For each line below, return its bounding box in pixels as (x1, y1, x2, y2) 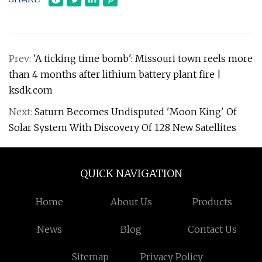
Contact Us (188, 223, 237, 235)
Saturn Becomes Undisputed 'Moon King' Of (35, 106, 237, 118)
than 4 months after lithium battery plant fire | (9, 68, 221, 80)
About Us (110, 196, 152, 208)
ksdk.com (9, 84, 53, 96)
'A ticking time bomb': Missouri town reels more (33, 53, 253, 64)
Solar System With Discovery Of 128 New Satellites (9, 122, 236, 133)
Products (192, 196, 233, 208)
